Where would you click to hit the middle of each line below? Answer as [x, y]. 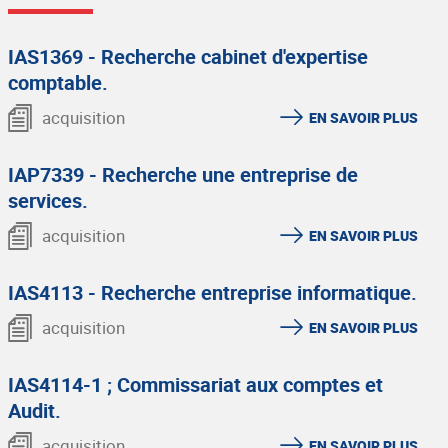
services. [48, 200]
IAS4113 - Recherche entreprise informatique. [212, 292]
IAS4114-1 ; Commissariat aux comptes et [195, 384]
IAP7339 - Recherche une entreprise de [183, 174]
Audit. [34, 410]
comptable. [58, 82]
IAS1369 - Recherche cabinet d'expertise [188, 56]
